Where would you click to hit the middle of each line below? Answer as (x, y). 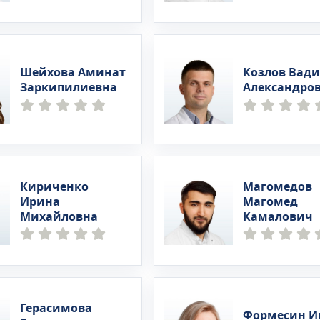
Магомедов (277, 187)
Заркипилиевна (69, 88)
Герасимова (56, 308)
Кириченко (55, 187)
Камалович (277, 217)
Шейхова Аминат (73, 73)
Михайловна (59, 217)
